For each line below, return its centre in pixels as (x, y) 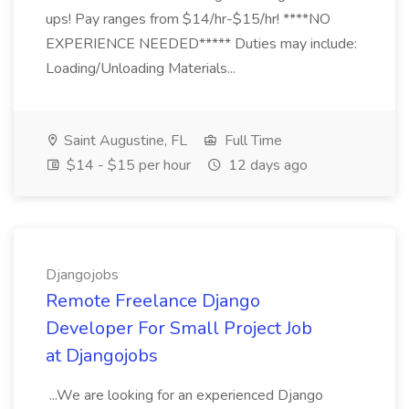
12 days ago (266, 165)
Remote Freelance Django (153, 301)
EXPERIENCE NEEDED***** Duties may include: (201, 44)
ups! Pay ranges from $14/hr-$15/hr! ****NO (188, 19)
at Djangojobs (102, 356)
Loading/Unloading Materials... (142, 68)
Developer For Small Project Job (179, 328)
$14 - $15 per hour (127, 165)
